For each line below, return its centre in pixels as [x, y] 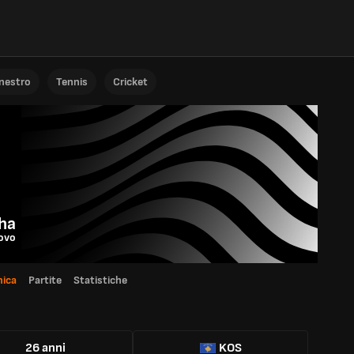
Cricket [130, 82]
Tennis [72, 82]
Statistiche [100, 280]
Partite [45, 280]
